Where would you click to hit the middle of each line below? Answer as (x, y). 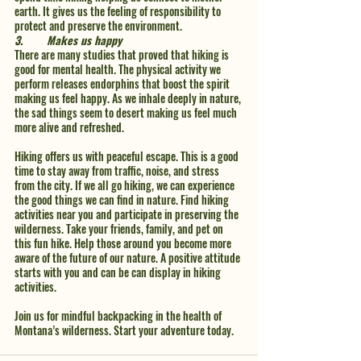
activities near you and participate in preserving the (128, 214)
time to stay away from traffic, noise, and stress (118, 170)
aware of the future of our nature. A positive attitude (129, 257)
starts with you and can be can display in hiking (119, 272)
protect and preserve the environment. (100, 25)
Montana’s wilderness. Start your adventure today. (124, 330)
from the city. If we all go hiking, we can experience (126, 185)
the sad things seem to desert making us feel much (127, 112)
